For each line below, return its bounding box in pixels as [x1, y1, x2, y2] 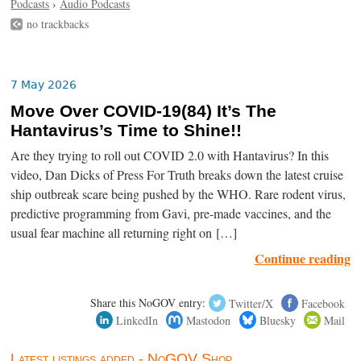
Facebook [301, 295, 345, 311]
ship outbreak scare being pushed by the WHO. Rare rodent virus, [10, 185, 346, 204]
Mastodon [186, 312, 231, 328]
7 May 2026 [10, 78, 77, 92]
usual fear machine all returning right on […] [10, 224, 238, 243]
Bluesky [259, 312, 296, 328]
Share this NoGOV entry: [90, 295, 206, 311]
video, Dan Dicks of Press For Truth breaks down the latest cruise [10, 166, 344, 185]
